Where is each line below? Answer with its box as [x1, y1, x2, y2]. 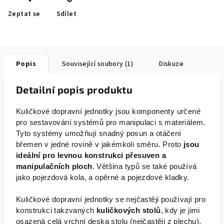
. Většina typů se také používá [92, 162, 197, 170]
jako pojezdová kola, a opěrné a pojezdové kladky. [16, 173, 189, 181]
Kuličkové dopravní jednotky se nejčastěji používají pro [16, 195, 205, 203]
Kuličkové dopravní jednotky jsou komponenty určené [16, 107, 200, 115]
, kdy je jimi [160, 206, 200, 214]
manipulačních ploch [16, 162, 92, 170]
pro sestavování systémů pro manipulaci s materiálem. [16, 118, 205, 126]
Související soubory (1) [62, 59, 133, 69]
